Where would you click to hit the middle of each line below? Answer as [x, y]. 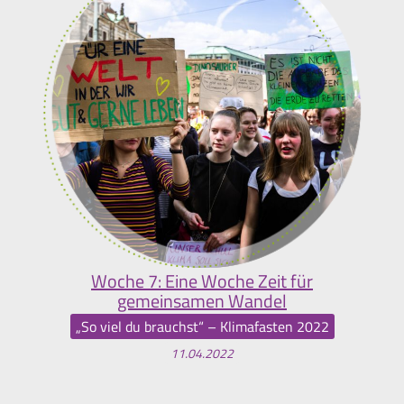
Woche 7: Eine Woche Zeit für [202, 280]
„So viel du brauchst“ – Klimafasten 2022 [202, 327]
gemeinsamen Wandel [202, 300]
